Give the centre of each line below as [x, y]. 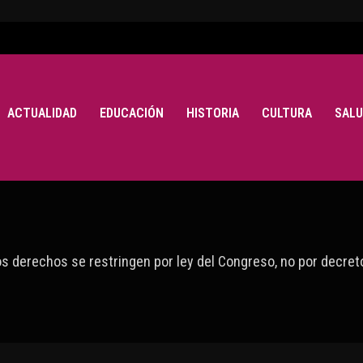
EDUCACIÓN [131, 113]
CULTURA [286, 113]
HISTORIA [212, 113]
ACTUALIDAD [42, 113]
